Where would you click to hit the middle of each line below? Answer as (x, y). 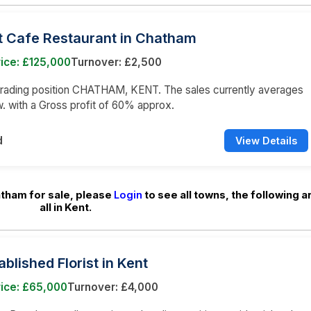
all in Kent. (65, 207)
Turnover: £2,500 (116, 62)
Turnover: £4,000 (113, 287)
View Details (266, 140)
